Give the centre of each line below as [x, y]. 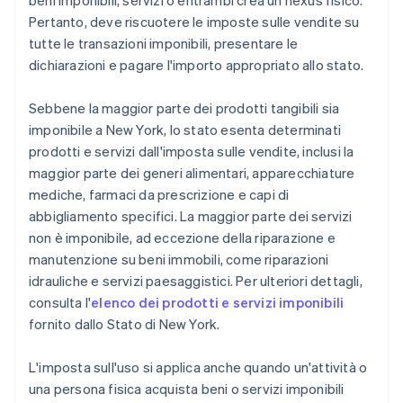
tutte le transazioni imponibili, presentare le [164, 44]
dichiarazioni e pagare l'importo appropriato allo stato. [197, 65]
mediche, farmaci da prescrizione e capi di [159, 195]
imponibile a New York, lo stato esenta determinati [185, 130]
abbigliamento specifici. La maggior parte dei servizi [191, 216]
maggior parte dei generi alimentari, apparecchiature [192, 173]
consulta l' [60, 303]
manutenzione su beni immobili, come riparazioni [179, 260]
